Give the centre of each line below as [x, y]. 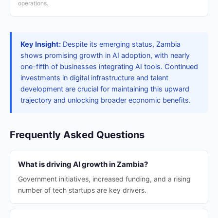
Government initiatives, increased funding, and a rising [104, 179]
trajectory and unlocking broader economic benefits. [106, 100]
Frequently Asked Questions [77, 135]
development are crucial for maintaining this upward [105, 89]
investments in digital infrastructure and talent [94, 78]
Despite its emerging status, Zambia [121, 44]
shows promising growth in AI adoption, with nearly [105, 55]
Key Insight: [41, 44]
